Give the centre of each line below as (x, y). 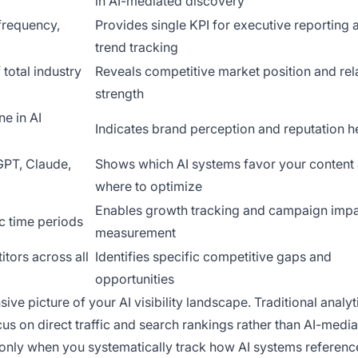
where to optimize (149, 186)
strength (119, 93)
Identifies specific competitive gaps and (213, 256)
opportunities (135, 278)
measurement (135, 232)
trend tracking (137, 47)
